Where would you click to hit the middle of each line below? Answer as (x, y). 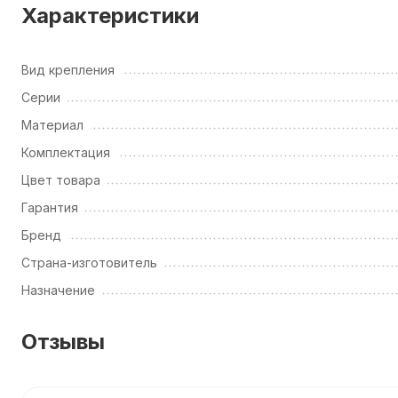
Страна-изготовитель (89, 263)
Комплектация (66, 152)
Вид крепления (68, 70)
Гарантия (50, 207)
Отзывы (63, 342)
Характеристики (110, 16)
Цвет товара (61, 180)
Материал (52, 125)
